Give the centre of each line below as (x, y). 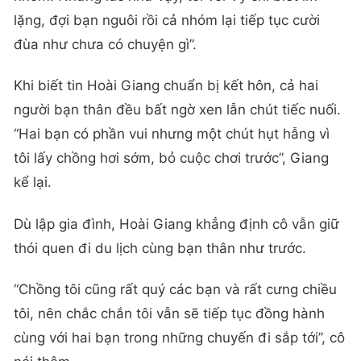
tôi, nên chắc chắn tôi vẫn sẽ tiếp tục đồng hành (169, 313)
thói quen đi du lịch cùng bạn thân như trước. (160, 248)
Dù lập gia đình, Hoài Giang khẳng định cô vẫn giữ (176, 224)
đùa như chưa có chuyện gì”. (105, 45)
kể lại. (33, 183)
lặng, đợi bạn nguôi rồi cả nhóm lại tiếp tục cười (167, 21)
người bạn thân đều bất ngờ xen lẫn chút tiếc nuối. (177, 110)
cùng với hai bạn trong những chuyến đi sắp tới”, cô (179, 337)
